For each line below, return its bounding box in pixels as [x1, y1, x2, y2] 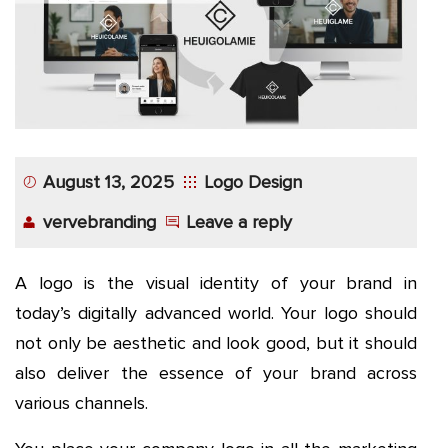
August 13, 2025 [43, 171, 175, 194]
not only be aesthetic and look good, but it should [15, 332, 417, 355]
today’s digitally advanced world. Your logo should [15, 302, 417, 325]
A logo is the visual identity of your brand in [15, 272, 417, 295]
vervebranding [43, 211, 157, 234]
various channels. [15, 392, 148, 415]
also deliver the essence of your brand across [15, 362, 417, 385]
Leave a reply [186, 211, 293, 234]
